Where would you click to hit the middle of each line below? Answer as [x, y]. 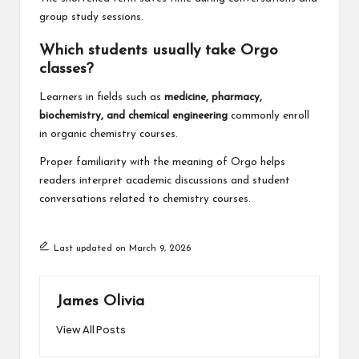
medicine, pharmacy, [213, 98]
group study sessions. [91, 18]
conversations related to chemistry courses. [145, 200]
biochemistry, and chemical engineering [133, 116]
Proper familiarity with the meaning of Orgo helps [162, 163]
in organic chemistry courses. [109, 135]
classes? [67, 70]
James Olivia [100, 302]
